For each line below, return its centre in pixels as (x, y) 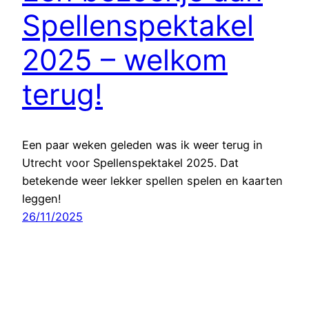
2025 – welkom (125, 59)
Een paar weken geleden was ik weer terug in (142, 144)
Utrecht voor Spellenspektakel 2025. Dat (130, 162)
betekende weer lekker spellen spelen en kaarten (152, 180)
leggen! (42, 198)
